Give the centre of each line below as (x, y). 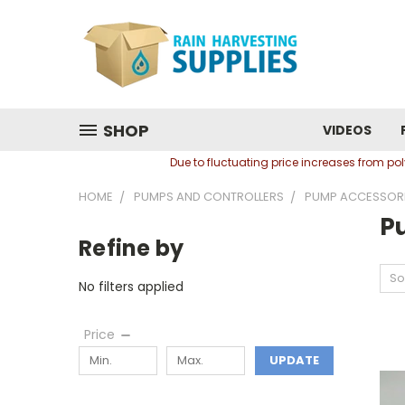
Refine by (132, 248)
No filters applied (131, 286)
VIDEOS (347, 130)
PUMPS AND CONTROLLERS (209, 197)
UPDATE (294, 360)
